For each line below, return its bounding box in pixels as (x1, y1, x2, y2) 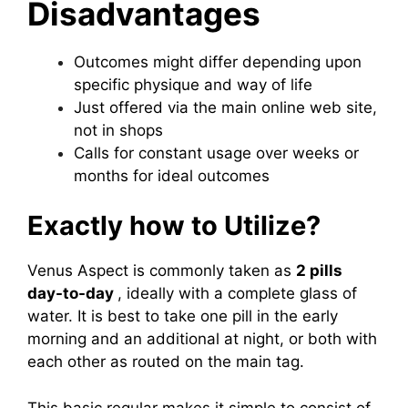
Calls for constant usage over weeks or (74, 143, 359, 162)
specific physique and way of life (74, 75, 312, 94)
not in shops (74, 120, 163, 139)
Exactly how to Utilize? (27, 209, 321, 242)
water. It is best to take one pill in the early (27, 307, 338, 326)
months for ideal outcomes (74, 166, 270, 185)
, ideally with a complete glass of (117, 284, 357, 303)
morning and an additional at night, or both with (27, 330, 377, 349)
